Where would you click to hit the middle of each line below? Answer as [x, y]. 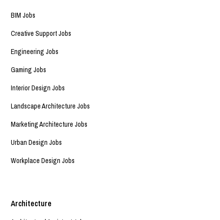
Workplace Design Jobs [43, 160]
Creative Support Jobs [41, 33]
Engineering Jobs [35, 51]
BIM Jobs [23, 15]
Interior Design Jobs [38, 88]
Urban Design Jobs [37, 142]
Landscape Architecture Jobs [51, 106]
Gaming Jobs [29, 69]
